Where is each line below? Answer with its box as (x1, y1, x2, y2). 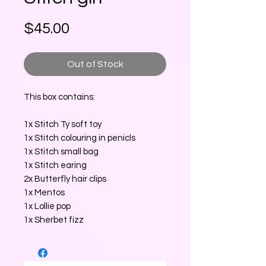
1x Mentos (24, 188, 65, 198)
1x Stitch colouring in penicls (24, 134, 135, 143)
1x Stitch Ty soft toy (24, 120, 102, 129)
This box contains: (24, 93, 95, 102)
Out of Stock (66, 59, 123, 69)
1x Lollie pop (24, 202, 71, 211)
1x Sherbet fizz (24, 216, 84, 225)
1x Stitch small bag (24, 147, 99, 157)
